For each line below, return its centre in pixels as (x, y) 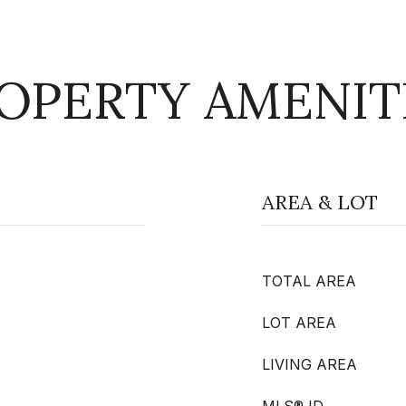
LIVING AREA (309, 364)
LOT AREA (299, 323)
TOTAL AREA (309, 281)
